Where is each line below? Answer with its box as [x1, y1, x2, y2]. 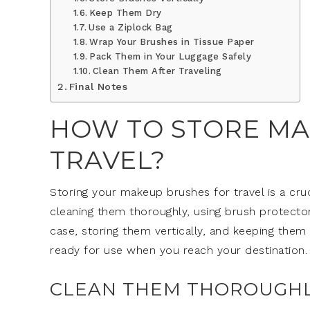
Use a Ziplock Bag [89, 21, 173, 33]
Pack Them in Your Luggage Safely [89, 51, 252, 62]
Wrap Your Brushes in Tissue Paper [89, 36, 255, 47]
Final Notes [69, 80, 128, 93]
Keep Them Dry [89, 7, 162, 18]
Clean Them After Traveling [92, 65, 222, 76]
